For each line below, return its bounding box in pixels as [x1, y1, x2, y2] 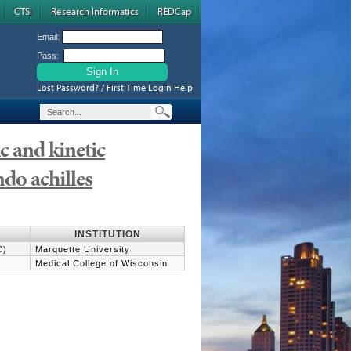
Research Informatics [51, 5, 139, 17]
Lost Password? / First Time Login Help [37, 81, 193, 93]
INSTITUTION [74, 229, 141, 240]
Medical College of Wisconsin [35, 259, 168, 268]
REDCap [157, 5, 191, 17]
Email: [37, 32, 62, 42]
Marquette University [35, 244, 130, 254]
